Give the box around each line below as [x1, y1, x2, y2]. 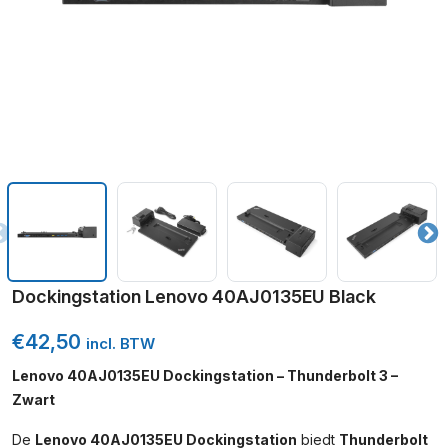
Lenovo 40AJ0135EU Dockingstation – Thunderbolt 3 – [12, 367, 398, 384]
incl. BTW [86, 334, 155, 353]
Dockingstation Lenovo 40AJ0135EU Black [12, 286, 376, 307]
